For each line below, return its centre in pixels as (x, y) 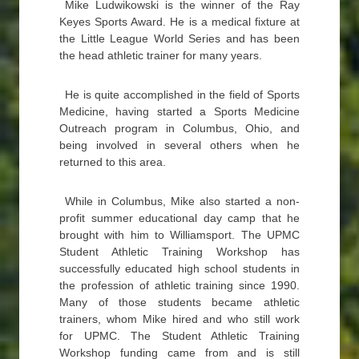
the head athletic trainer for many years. (161, 55)
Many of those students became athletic (179, 302)
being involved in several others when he (179, 145)
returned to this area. (113, 162)
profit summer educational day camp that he (179, 218)
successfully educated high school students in (179, 268)
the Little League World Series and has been (179, 38)
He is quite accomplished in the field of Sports (182, 95)
